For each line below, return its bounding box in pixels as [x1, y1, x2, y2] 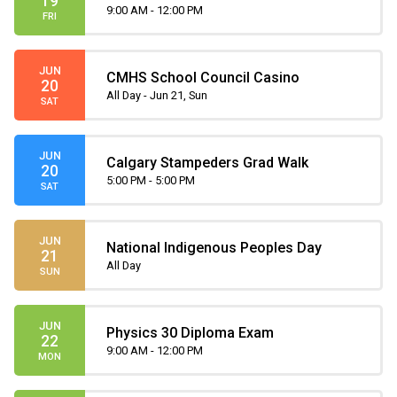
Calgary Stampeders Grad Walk [106, 153, 308, 171]
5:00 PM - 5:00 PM [106, 173, 195, 187]
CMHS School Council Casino [106, 68, 300, 86]
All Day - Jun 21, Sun [106, 88, 207, 102]
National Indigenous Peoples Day [106, 238, 322, 256]
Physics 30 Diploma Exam [106, 323, 274, 341]
